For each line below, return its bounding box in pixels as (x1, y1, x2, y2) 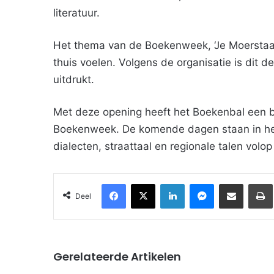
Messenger (213, 179, 257, 188)
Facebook (125, 179, 163, 188)
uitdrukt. (53, 73, 94, 86)
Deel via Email (243, 179, 262, 188)
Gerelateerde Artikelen (53, 249, 181, 264)
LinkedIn (184, 179, 216, 188)
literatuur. (53, 7, 100, 19)
